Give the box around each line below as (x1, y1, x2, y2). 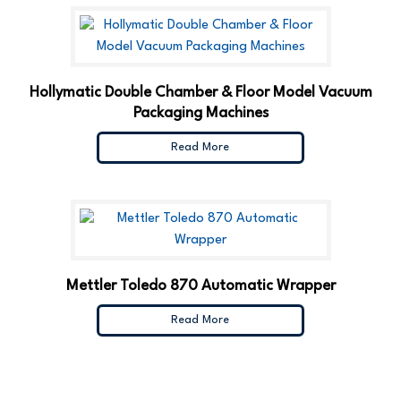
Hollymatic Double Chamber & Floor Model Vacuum (29, 85, 372, 101)
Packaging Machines (132, 106, 269, 122)
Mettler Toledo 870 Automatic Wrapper (65, 278, 336, 294)
